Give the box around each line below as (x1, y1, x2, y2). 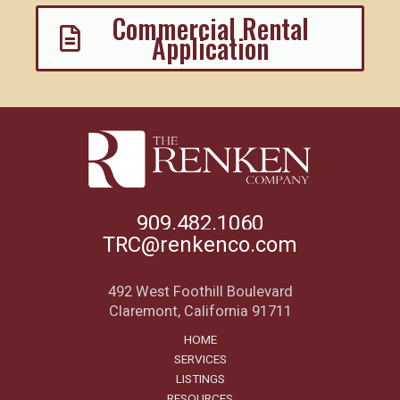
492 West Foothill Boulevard (107, 281, 293, 304)
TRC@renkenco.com (103, 229, 297, 261)
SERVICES (173, 351, 227, 370)
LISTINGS (175, 371, 225, 389)
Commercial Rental (112, 8, 309, 49)
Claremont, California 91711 (108, 301, 292, 323)
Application (152, 28, 269, 69)
